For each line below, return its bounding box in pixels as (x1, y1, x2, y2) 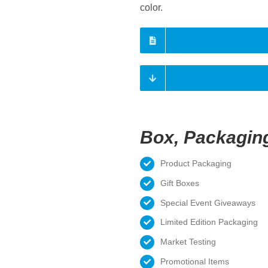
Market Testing (160, 237, 216, 247)
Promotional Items (160, 256, 229, 266)
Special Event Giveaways (160, 197, 255, 208)
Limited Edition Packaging (160, 217, 258, 227)
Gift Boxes (160, 178, 199, 188)
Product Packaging (160, 159, 232, 168)
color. (140, 2, 163, 13)
